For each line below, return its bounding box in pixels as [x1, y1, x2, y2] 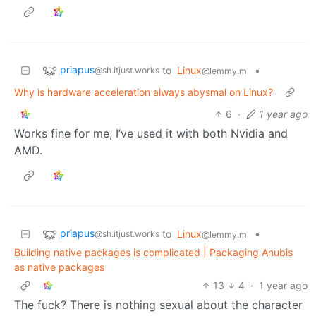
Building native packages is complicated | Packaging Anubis [14, 245, 293, 258]
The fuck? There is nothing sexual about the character [14, 297, 303, 312]
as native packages [14, 260, 104, 273]
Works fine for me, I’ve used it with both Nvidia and [14, 126, 288, 140]
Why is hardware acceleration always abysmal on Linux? [14, 85, 273, 98]
